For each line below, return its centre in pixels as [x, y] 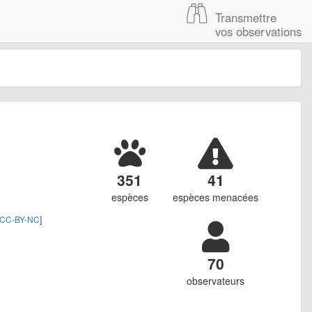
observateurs [216, 281]
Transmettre [246, 17]
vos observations [258, 31]
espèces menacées [216, 197]
